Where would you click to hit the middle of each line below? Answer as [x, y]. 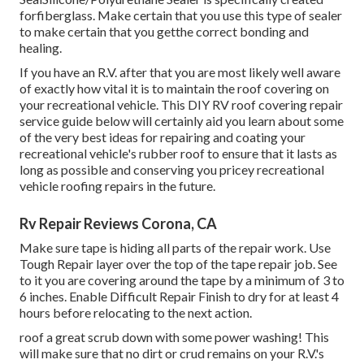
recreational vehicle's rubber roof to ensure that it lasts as [178, 154]
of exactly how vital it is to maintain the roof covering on [174, 89]
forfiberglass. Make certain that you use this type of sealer [181, 15]
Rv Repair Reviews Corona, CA [118, 224]
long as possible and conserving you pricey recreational [172, 170]
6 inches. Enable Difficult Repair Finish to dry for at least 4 [179, 297]
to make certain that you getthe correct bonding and [164, 32]
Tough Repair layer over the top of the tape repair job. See [178, 264]
